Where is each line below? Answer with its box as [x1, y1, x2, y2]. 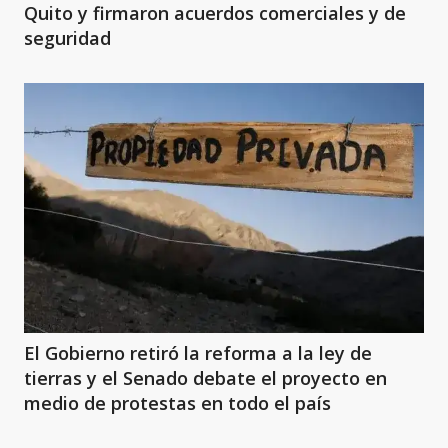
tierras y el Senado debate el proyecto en [24, 366, 387, 390]
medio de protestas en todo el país [24, 391, 331, 415]
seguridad [24, 26, 111, 50]
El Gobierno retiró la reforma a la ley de [24, 341, 372, 365]
